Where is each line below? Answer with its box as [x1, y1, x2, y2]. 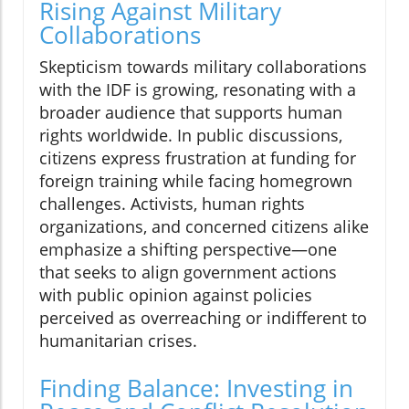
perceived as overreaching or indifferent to [39, 307, 367, 330]
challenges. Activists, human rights [39, 193, 305, 215]
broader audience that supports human [39, 101, 342, 124]
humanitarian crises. [39, 330, 197, 352]
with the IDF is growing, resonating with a [39, 79, 356, 101]
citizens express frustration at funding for [39, 147, 356, 170]
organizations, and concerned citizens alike [39, 215, 369, 238]
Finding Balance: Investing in [39, 372, 353, 405]
